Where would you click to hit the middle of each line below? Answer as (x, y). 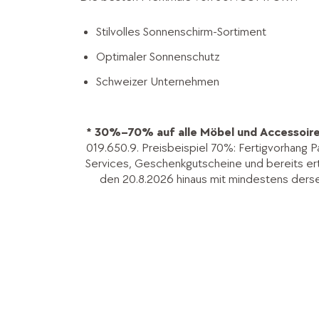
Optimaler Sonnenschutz (158, 56)
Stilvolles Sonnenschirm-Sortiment (182, 31)
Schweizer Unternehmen (158, 81)
